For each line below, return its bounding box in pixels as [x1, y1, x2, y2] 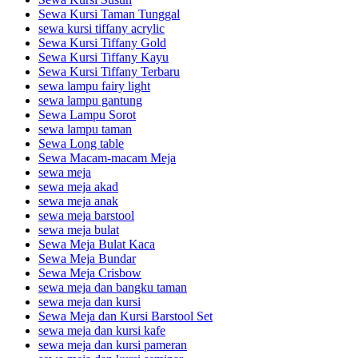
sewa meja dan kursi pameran [38, 337, 187, 352]
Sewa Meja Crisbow [38, 265, 141, 280]
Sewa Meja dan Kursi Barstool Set [38, 308, 213, 323]
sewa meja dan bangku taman [38, 280, 187, 294]
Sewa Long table [38, 136, 124, 150]
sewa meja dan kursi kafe [38, 323, 165, 337]
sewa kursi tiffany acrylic [38, 21, 165, 35]
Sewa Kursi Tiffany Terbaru [38, 64, 180, 78]
